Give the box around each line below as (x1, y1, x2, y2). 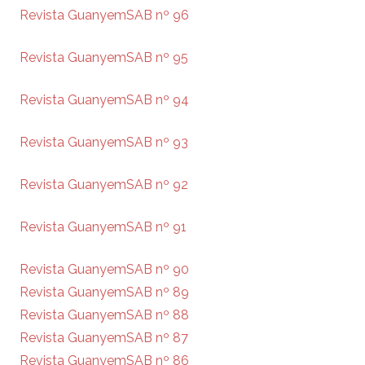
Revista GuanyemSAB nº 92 (20, 176, 188, 192)
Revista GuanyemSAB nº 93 (20, 134, 188, 150)
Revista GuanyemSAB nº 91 (20, 218, 187, 235)
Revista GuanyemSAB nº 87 (20, 329, 188, 345)
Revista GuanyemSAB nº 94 (20, 91, 189, 108)
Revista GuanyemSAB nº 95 (20, 49, 188, 65)
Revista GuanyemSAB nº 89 (20, 284, 189, 300)
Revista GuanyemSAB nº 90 (20, 261, 189, 277)
